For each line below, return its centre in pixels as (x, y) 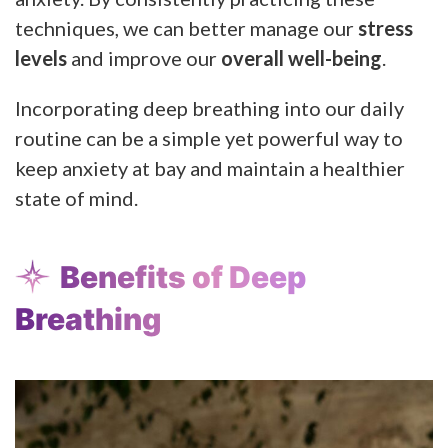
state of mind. (76, 197)
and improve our (144, 57)
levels (41, 57)
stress (385, 27)
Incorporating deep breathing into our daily (209, 107)
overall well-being (301, 57)
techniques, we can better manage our (186, 27)
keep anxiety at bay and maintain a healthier (210, 167)
